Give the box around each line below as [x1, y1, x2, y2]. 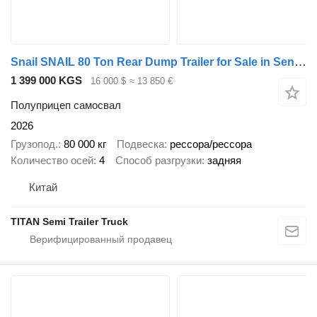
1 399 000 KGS [11, 74, 82, 87]
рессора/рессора [170, 138, 252, 151]
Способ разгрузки [115, 154, 202, 167]
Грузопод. [11, 138, 58, 151]
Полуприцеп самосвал [11, 98, 121, 111]
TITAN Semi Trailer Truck [11, 215, 128, 227]
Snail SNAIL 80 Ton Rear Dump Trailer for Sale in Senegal [294, 55, 306, 69]
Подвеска [117, 138, 164, 151]
